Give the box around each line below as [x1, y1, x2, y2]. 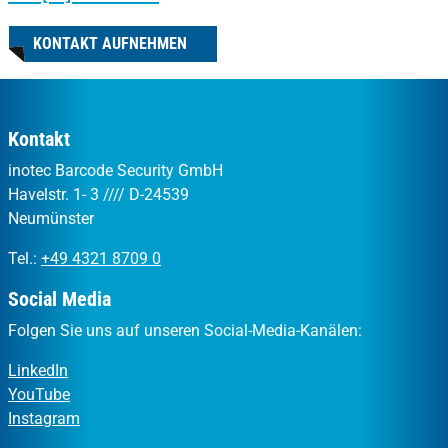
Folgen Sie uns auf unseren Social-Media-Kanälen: [8, 321, 362, 340]
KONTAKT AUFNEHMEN [33, 33, 187, 53]
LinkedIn [8, 361, 68, 380]
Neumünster [8, 209, 94, 228]
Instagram [8, 409, 80, 428]
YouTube [8, 385, 70, 404]
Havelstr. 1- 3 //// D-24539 [8, 185, 189, 204]
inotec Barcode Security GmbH [8, 161, 223, 180]
